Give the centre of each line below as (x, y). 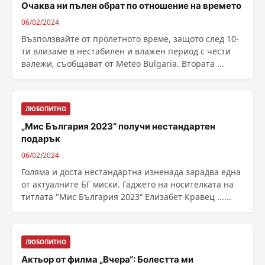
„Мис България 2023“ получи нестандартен (118, 126)
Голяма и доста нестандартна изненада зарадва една (131, 172)
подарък (41, 139)
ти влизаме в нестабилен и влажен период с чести (126, 51)
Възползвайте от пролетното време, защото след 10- (130, 39)
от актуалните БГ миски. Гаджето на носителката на (127, 184)
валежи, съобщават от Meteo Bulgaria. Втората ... (203, 64)
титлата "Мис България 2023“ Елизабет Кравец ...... (126, 197)
